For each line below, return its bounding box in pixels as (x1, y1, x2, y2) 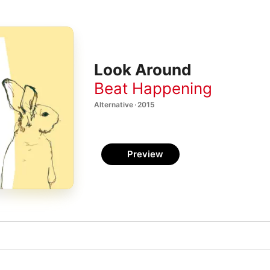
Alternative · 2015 (94, 99, 155, 109)
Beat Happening (94, 78, 212, 98)
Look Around (94, 60, 192, 80)
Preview (127, 148, 163, 160)
